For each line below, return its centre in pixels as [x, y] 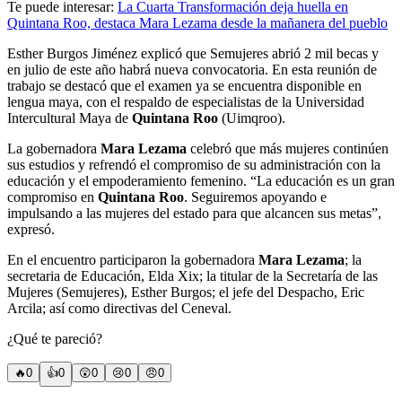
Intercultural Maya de [70, 118]
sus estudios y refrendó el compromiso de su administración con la [194, 165]
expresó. [31, 230]
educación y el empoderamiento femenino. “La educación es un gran [201, 181]
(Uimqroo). [252, 118]
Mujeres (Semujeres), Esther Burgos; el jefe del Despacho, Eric [186, 293]
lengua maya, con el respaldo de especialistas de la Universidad [186, 102]
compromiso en [52, 197]
